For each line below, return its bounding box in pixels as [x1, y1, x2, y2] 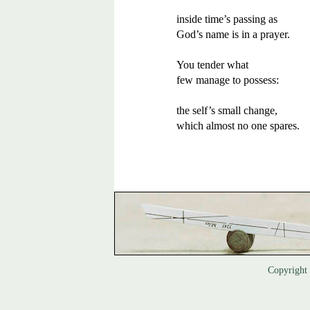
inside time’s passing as [176, 13, 280, 25]
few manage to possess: [176, 74, 279, 86]
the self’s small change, [176, 104, 277, 116]
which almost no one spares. [176, 120, 300, 131]
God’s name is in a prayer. [176, 28, 290, 40]
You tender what [176, 59, 254, 71]
